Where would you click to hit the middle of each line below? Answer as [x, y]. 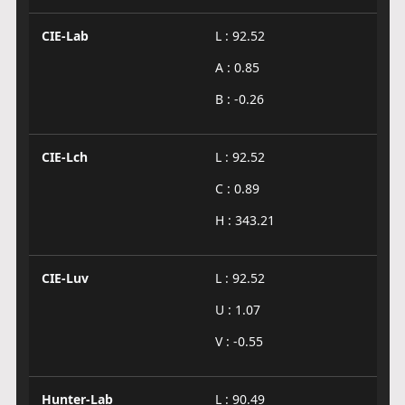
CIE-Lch [64, 157]
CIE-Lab [65, 36]
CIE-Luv [65, 278]
